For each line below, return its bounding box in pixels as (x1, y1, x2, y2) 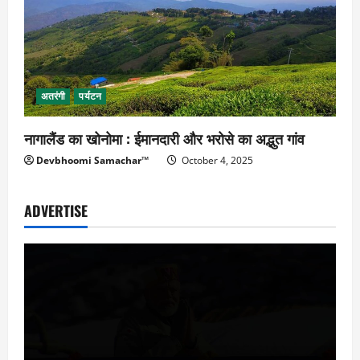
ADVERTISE (24, 200, 88, 222)
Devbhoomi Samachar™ (36, 153, 149, 168)
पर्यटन (79, 89, 101, 104)
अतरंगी (41, 89, 66, 104)
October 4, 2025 (179, 153, 253, 168)
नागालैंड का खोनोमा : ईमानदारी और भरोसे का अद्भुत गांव (24, 128, 305, 149)
